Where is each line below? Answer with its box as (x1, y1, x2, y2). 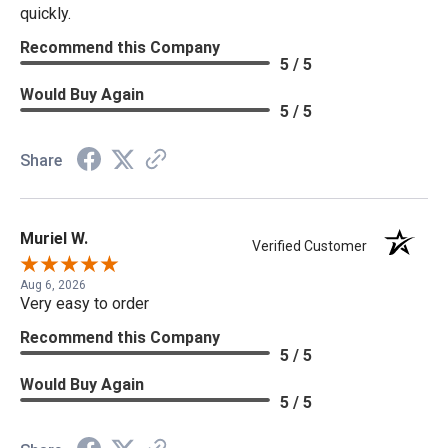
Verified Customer (252, 238, 377, 254)
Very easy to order (20, 294, 149, 313)
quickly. (20, 3, 71, 23)
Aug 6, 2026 (20, 278, 86, 292)
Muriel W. (20, 228, 88, 248)
